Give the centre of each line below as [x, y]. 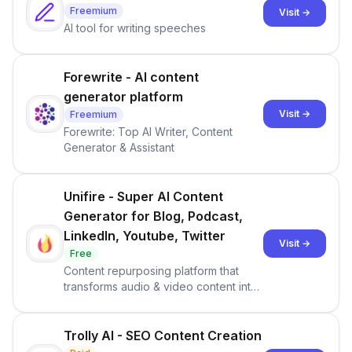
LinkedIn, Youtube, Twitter [145, 236]
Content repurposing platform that [151, 271]
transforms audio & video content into [161, 286]
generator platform [123, 97]
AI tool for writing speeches [135, 28]
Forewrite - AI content [131, 77]
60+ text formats [106, 302]
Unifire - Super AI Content [143, 196]
